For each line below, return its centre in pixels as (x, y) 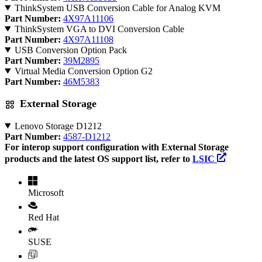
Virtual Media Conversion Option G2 (83, 71)
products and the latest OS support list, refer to (99, 158)
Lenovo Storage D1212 (58, 126)
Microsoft (46, 192)
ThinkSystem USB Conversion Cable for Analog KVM (117, 8)
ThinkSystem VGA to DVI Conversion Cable (99, 29)
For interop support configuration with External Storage (117, 147)
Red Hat (44, 217)
